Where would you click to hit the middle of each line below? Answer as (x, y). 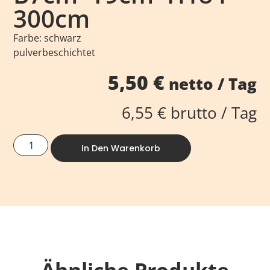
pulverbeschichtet (55, 52)
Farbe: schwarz (48, 38)
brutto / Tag (211, 113)
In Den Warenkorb (121, 149)
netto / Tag (210, 84)
